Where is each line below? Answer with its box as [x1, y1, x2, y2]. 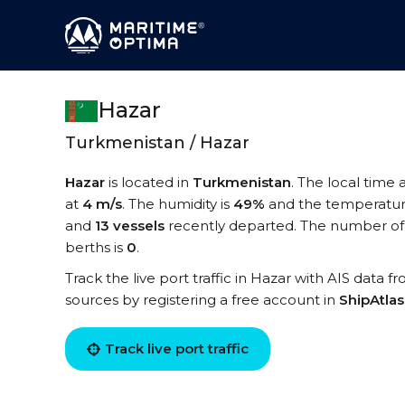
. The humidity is [122, 195, 233, 212]
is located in [105, 174, 193, 191]
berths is [65, 239, 127, 256]
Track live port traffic [105, 340, 249, 357]
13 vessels [95, 217, 165, 234]
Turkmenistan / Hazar [65, 133, 250, 153]
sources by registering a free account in [65, 291, 339, 308]
